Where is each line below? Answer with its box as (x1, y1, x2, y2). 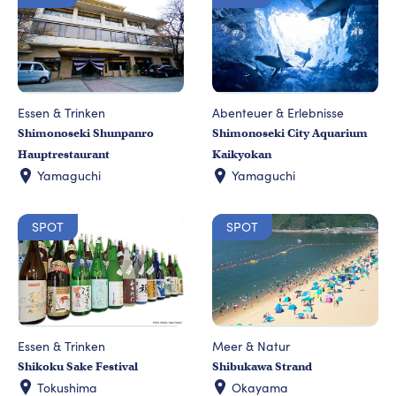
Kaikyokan (212, 147, 271, 163)
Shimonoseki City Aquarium (212, 126, 368, 141)
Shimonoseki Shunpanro (18, 126, 154, 141)
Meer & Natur (212, 337, 290, 354)
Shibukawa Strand (212, 358, 312, 374)
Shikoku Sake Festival (18, 358, 138, 374)
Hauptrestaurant (18, 147, 110, 163)
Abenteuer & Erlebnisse (212, 104, 344, 122)
